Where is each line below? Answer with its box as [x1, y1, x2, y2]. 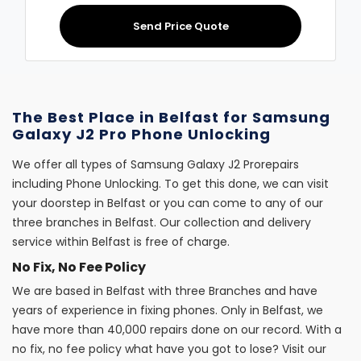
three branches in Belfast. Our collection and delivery [12, 214, 311, 230]
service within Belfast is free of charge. [12, 234, 233, 250]
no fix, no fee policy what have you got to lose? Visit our [12, 341, 326, 357]
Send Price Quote [132, 19, 229, 34]
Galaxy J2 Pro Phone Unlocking [12, 124, 271, 144]
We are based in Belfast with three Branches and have [12, 283, 317, 299]
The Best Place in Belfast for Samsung [12, 107, 330, 127]
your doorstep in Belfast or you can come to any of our [12, 195, 323, 211]
